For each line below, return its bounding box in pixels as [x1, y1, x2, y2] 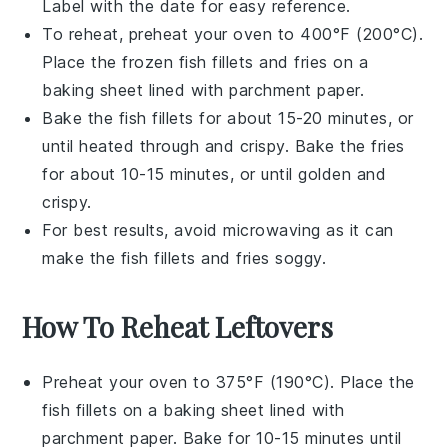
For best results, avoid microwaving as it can [42, 219, 394, 240]
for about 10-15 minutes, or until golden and [42, 163, 387, 184]
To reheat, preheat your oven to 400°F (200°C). [42, 23, 424, 44]
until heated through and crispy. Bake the [42, 135, 372, 156]
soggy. [269, 247, 327, 268]
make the [42, 247, 121, 268]
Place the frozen [42, 51, 179, 72]
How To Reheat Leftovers [22, 307, 334, 345]
